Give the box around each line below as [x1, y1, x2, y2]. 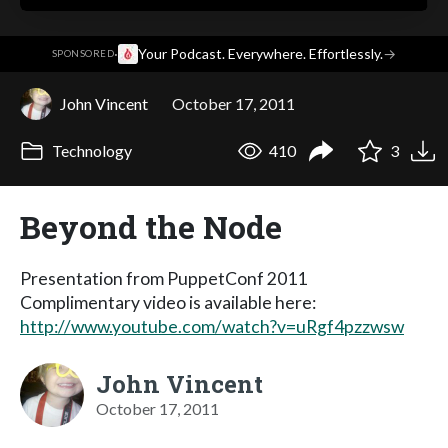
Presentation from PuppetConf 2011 [20, 267, 307, 289]
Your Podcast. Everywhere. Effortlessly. [138, 45, 384, 63]
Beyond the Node [20, 204, 282, 248]
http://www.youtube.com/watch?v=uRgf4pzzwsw [20, 315, 404, 337]
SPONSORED [51, 48, 115, 60]
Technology [48, 141, 132, 161]
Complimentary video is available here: [20, 291, 316, 313]
